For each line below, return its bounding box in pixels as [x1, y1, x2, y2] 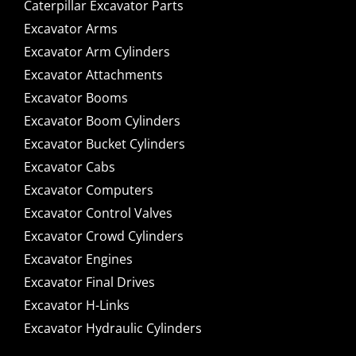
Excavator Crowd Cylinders [23, 227, 184, 246]
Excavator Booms [23, 89, 128, 107]
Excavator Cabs [23, 158, 115, 176]
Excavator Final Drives [23, 273, 155, 292]
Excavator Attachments [23, 66, 163, 84]
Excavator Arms [23, 20, 118, 38]
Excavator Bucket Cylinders [23, 135, 185, 153]
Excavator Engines [23, 250, 133, 269]
